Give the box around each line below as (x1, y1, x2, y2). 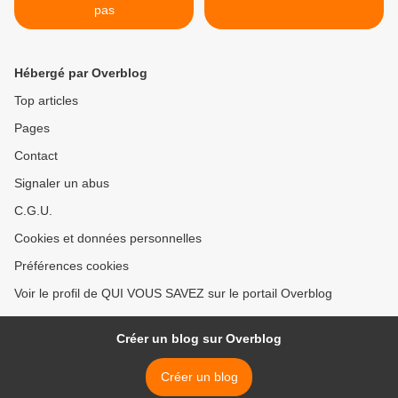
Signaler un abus (14, 176, 109, 191)
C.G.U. (14, 203, 52, 219)
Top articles (14, 93, 78, 108)
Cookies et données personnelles (14, 231, 202, 246)
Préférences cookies (14, 259, 129, 274)
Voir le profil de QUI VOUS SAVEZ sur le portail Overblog (14, 286, 332, 301)
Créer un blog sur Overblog (116, 331, 282, 346)
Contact (14, 148, 58, 163)
